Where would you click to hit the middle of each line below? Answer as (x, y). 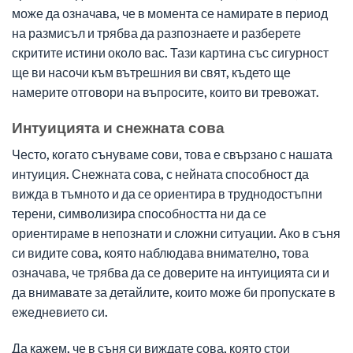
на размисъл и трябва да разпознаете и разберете (156, 32)
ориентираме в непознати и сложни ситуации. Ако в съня (176, 233)
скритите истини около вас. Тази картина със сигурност (170, 52)
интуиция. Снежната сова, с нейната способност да (160, 174)
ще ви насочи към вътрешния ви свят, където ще (151, 72)
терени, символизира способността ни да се (139, 214)
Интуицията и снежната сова (118, 127)
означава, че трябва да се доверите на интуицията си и (171, 273)
